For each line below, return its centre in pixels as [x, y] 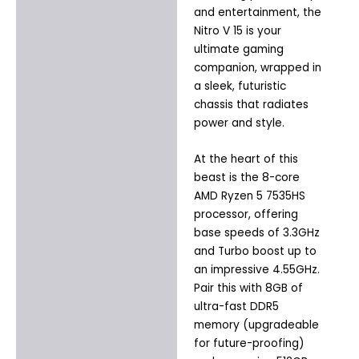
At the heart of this [246, 159]
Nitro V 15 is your [237, 30]
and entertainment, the [257, 12]
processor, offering [246, 214]
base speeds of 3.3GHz [256, 232]
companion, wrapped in [257, 67]
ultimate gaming [238, 49]
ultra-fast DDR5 [236, 306]
